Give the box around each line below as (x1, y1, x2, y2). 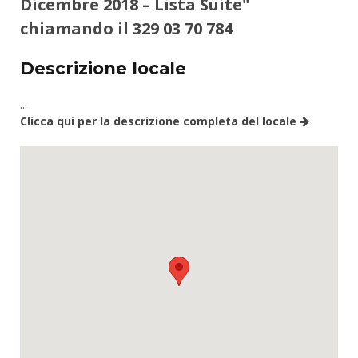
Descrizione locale (20, 58, 186, 79)
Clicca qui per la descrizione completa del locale (20, 113, 300, 129)
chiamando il (20, 18, 133, 40)
